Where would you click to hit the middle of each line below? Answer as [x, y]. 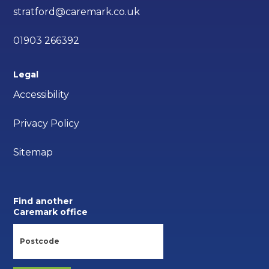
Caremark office [51, 212]
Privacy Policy [47, 124]
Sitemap [33, 153]
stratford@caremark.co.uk [77, 11]
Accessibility [41, 95]
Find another [43, 201]
